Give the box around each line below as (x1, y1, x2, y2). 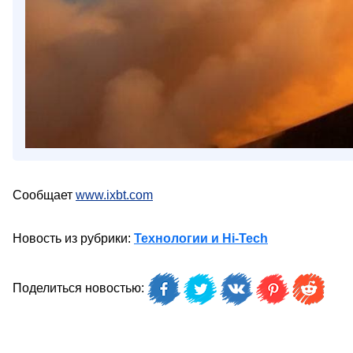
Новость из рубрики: (13, 232, 134, 246)
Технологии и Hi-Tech (134, 232, 268, 246)
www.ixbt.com (76, 188, 153, 203)
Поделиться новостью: (13, 281, 147, 295)
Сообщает (13, 188, 76, 203)
